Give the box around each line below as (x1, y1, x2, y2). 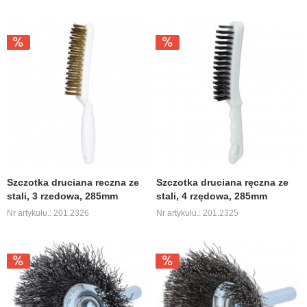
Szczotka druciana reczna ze (7, 177, 140, 188)
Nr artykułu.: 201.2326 (7, 208, 90, 219)
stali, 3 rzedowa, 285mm (7, 191, 119, 202)
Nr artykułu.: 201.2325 (156, 208, 239, 219)
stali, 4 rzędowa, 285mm (156, 191, 268, 202)
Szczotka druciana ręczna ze (156, 177, 289, 188)
